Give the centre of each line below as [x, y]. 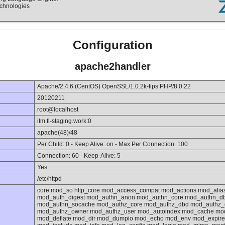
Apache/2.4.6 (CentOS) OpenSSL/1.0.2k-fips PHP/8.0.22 [114, 87]
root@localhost [58, 110]
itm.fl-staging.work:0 [64, 121]
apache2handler [113, 66]
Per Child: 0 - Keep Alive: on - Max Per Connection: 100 [113, 144]
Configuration [113, 45]
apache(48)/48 [57, 133]
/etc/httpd [49, 179]
